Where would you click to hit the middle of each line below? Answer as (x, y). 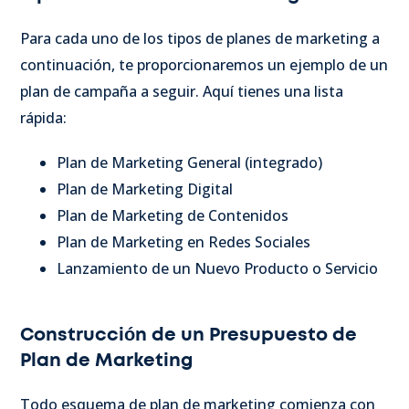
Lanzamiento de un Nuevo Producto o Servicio (217, 269)
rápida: (43, 118)
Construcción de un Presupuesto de (189, 336)
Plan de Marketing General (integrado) (189, 163)
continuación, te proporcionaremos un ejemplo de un (204, 65)
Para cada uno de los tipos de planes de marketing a (200, 39)
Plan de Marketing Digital (145, 189)
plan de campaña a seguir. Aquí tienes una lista (182, 92)
